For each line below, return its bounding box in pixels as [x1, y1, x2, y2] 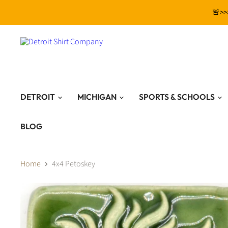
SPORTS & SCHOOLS [139, 92, 216, 102]
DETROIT [20, 92, 56, 102]
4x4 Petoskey [52, 158, 95, 169]
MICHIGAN [77, 92, 118, 102]
